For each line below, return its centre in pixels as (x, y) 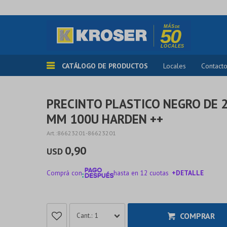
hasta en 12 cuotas (141, 173)
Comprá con (64, 173)
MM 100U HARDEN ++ (105, 119)
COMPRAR (197, 216)
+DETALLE (187, 173)
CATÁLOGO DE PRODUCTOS (105, 66)
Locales (175, 66)
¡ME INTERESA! (127, 195)
